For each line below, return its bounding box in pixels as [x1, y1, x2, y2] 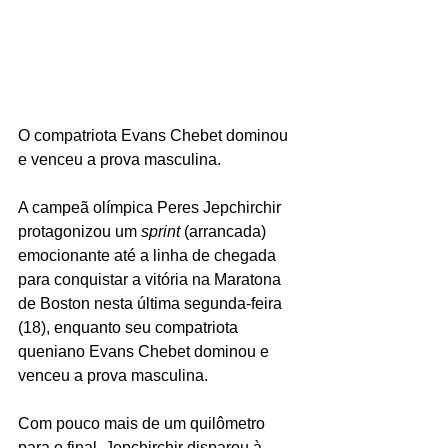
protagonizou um [18, 222, 141, 240]
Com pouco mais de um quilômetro [18, 414, 269, 432]
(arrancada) [184, 222, 266, 240]
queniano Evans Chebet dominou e [18, 342, 273, 360]
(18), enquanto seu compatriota [18, 318, 242, 336]
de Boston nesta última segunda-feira [18, 294, 286, 312]
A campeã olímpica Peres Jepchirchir [18, 198, 285, 216]
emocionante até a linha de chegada [18, 246, 280, 264]
